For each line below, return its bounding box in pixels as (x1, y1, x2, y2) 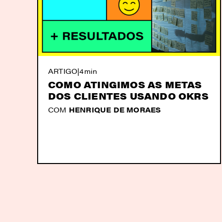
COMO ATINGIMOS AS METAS (48, 78, 202, 91)
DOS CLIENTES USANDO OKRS (48, 89, 209, 102)
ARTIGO (48, 65, 78, 76)
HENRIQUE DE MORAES (68, 104, 161, 114)
